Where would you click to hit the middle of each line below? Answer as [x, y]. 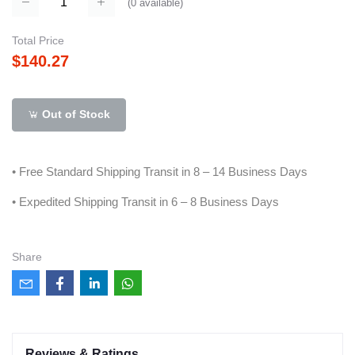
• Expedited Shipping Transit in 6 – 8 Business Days [145, 201]
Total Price [38, 40]
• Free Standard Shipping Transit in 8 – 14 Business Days [160, 171]
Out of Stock [75, 115]
